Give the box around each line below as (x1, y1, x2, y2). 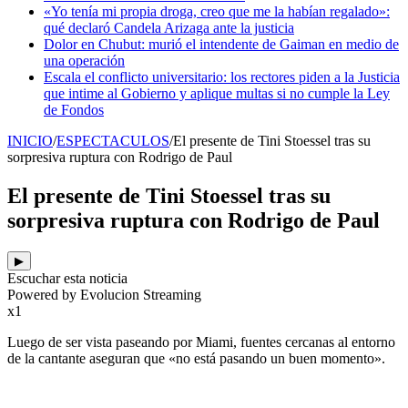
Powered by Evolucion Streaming (7, 287, 201, 303)
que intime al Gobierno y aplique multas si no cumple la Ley (44, 86, 390, 102)
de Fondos (44, 102, 104, 118)
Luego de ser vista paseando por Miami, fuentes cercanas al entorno (7, 334, 395, 351)
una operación (44, 53, 125, 69)
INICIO (7, 133, 53, 149)
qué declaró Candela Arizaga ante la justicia (44, 20, 294, 36)
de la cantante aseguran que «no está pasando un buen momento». (7, 351, 385, 367)
